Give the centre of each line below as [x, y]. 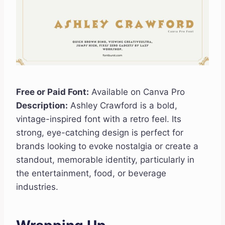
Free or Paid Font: [52, 92]
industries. [37, 187]
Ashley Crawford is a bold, [123, 105]
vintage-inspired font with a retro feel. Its [99, 119]
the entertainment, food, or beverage [91, 173]
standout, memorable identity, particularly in [105, 159]
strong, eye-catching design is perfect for [100, 132]
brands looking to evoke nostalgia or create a [107, 146]
